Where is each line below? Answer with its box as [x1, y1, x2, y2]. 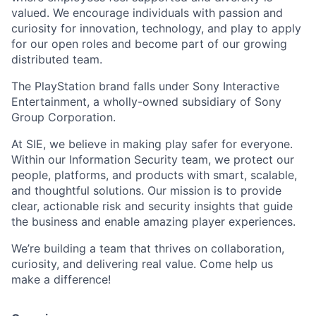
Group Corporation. [11, 110, 116, 125]
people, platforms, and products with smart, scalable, [11, 168, 297, 183]
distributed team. [11, 52, 102, 67]
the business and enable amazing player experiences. [11, 214, 296, 229]
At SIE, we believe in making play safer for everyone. [11, 137, 293, 152]
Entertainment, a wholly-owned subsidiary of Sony [11, 95, 281, 109]
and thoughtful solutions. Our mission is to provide [11, 183, 281, 198]
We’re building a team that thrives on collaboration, [11, 241, 284, 256]
